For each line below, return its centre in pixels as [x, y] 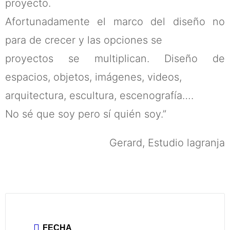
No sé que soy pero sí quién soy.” [86, 114]
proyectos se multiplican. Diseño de [115, 58]
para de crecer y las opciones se [84, 40]
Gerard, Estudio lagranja [167, 142]
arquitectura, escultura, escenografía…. [99, 95]
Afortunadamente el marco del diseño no [115, 21]
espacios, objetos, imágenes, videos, [93, 77]
